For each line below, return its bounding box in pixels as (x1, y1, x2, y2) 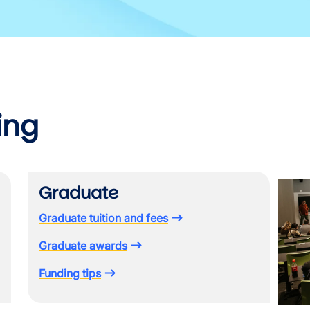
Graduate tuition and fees (39, 211, 168, 225)
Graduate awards (39, 239, 127, 253)
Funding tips (39, 266, 101, 280)
